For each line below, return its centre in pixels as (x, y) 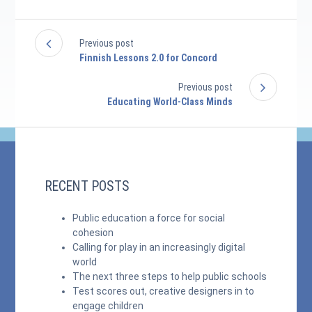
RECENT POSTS (87, 186)
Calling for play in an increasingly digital (159, 247)
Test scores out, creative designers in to (164, 291)
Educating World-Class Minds (170, 101)
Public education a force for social (149, 218)
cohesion (93, 233)
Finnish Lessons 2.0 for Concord (149, 57)
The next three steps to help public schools (170, 276)
